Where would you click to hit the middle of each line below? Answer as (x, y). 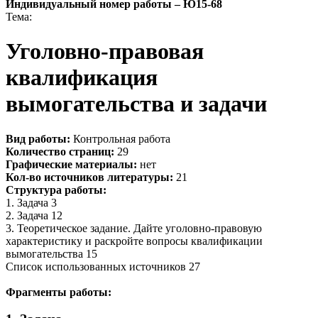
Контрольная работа (120, 138)
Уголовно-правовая (105, 51)
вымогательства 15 (51, 253)
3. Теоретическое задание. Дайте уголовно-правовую (134, 228)
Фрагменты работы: (59, 292)
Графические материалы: (71, 164)
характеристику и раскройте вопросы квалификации (134, 241)
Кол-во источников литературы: (89, 177)
